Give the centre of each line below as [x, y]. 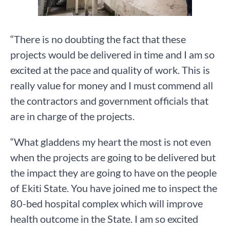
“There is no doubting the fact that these [98, 39]
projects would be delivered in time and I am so [112, 54]
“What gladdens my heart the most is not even [111, 141]
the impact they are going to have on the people [113, 172]
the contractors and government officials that [109, 100]
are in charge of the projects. [72, 116]
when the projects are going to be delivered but [113, 157]
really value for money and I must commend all [112, 85]
